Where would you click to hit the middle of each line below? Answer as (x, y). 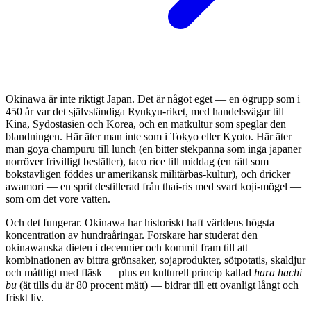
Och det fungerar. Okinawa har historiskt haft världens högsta (140, 222)
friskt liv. (25, 297)
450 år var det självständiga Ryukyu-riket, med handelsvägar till (145, 111)
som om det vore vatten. (58, 199)
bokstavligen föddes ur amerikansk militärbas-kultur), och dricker (148, 174)
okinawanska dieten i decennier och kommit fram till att (127, 247)
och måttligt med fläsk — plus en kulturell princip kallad (130, 272)
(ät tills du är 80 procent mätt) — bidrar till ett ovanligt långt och (158, 285)
